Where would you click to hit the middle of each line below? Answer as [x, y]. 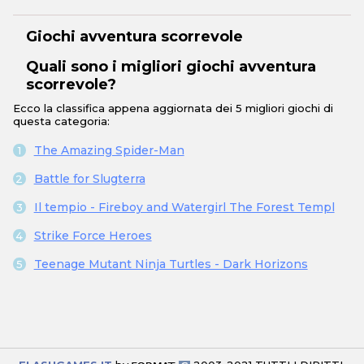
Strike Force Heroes [93, 236]
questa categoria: [61, 121]
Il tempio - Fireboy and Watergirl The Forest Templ [184, 208]
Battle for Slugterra [89, 179]
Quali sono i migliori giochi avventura [171, 67]
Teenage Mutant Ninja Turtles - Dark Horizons [171, 264]
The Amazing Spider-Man [109, 151]
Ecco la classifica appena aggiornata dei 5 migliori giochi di [173, 108]
